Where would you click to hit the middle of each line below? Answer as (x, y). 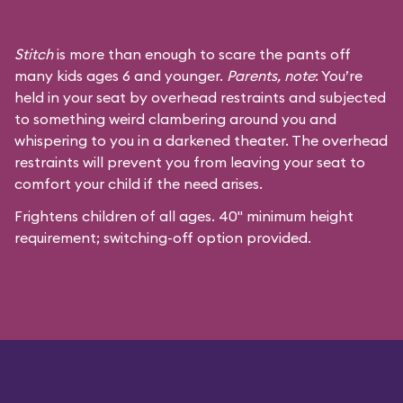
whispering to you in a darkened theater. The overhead (201, 141)
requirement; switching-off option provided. (163, 238)
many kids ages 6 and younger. (121, 76)
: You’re (339, 76)
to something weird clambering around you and (175, 119)
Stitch (34, 54)
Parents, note (271, 76)
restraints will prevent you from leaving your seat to (190, 162)
